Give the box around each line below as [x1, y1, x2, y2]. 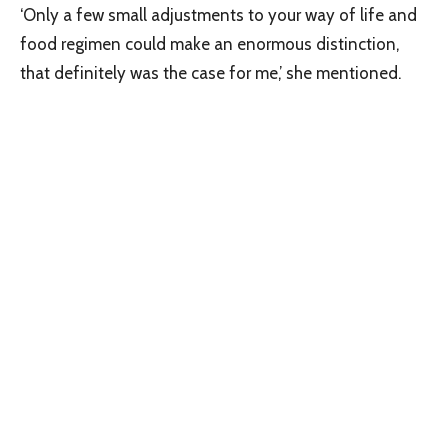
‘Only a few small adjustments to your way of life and [20, 4, 417, 25]
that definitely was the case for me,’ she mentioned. [20, 62, 401, 83]
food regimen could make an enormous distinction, [20, 33, 399, 54]
